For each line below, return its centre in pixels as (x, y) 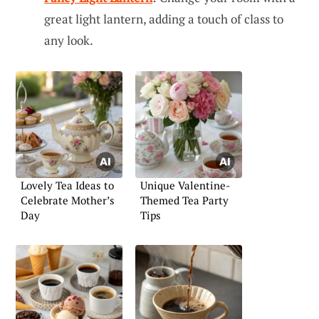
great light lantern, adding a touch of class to (164, 19)
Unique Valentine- (185, 185)
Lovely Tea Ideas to (67, 185)
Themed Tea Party (184, 200)
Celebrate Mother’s (68, 200)
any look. (69, 41)
